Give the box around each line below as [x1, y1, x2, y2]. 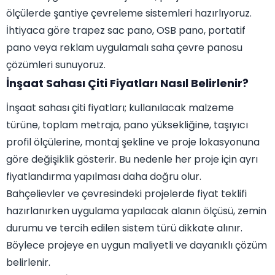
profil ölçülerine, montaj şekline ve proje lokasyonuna [6, 135, 260, 150]
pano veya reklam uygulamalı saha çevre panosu [6, 41, 242, 55]
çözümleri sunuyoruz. [6, 58, 106, 72]
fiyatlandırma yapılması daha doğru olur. [6, 169, 201, 184]
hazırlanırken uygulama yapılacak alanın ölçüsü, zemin [6, 204, 266, 219]
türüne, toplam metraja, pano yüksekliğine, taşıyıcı [6, 118, 248, 133]
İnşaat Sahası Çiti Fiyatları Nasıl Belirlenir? [6, 76, 249, 91]
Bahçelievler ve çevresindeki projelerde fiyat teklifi [6, 187, 247, 201]
